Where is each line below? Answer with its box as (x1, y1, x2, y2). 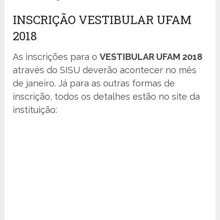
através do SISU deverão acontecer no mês (13, 65, 197, 76)
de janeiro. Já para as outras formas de (13, 78, 175, 89)
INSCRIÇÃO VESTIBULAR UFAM (13, 12, 192, 28)
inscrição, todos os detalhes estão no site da (13, 91, 200, 102)
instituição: (13, 105, 57, 115)
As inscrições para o (13, 52, 100, 62)
